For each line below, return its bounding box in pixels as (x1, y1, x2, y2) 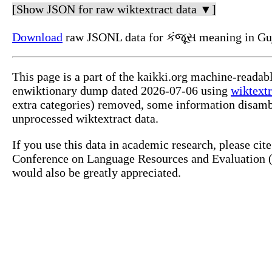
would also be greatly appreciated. (12, 166, 181, 180)
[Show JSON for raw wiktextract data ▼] (12, 2, 216, 16)
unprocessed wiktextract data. (12, 112, 158, 126)
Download (12, 30, 63, 44)
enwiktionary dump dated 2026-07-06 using (12, 84, 231, 98)
